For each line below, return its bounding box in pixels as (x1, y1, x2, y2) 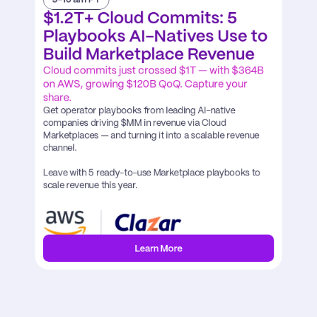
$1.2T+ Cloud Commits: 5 (42, 11, 238, 27)
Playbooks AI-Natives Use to (42, 29, 268, 45)
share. (42, 93, 74, 103)
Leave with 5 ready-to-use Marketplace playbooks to (42, 168, 261, 178)
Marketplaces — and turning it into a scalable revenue (42, 131, 260, 140)
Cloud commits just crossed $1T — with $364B (42, 66, 264, 76)
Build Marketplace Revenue (42, 47, 255, 64)
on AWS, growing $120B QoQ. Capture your (42, 79, 248, 90)
